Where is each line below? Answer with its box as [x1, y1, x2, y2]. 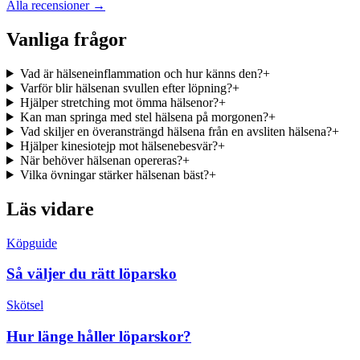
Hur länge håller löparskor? [6, 327, 191, 345]
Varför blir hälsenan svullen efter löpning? [19, 80, 232, 95]
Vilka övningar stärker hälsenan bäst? [19, 167, 209, 182]
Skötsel [6, 298, 43, 313]
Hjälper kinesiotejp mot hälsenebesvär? [19, 138, 218, 153]
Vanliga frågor [6, 28, 127, 50]
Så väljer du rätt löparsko [6, 265, 177, 283]
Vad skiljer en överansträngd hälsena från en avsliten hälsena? [19, 124, 332, 138]
